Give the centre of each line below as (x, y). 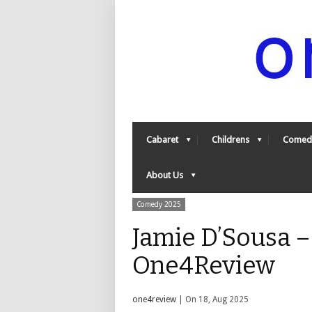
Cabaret (162, 140)
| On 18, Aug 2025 (212, 299)
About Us (165, 175)
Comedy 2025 (159, 204)
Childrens (231, 140)
